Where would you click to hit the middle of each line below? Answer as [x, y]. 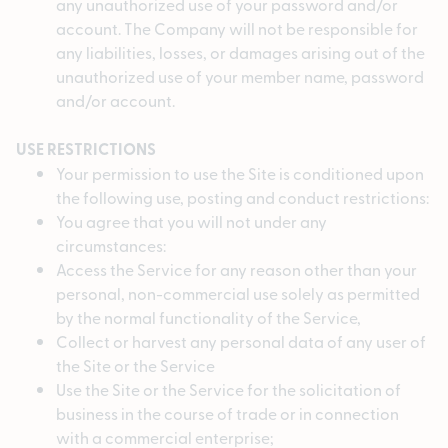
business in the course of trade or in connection [227, 413]
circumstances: [111, 245]
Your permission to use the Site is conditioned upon [240, 173]
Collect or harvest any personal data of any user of [241, 341]
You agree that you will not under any [191, 221]
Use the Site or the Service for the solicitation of [228, 389]
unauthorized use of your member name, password [240, 76]
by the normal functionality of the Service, [208, 317]
